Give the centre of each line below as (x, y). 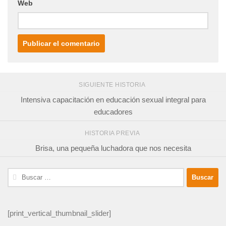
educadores (113, 111)
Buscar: (20, 173)
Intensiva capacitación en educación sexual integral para (113, 99)
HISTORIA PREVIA (113, 133)
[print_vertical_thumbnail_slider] (59, 213)
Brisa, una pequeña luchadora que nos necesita (113, 148)
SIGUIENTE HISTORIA (113, 85)
